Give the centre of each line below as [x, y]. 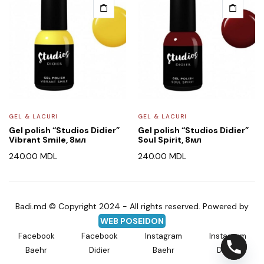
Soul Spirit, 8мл [170, 139]
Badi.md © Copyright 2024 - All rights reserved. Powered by [132, 206]
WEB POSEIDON [132, 221]
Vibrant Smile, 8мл [47, 139]
